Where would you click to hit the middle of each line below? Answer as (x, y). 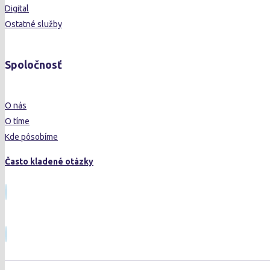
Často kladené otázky (49, 162)
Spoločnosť (33, 65)
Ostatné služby (33, 24)
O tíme (17, 121)
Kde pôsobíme (31, 137)
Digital (17, 9)
